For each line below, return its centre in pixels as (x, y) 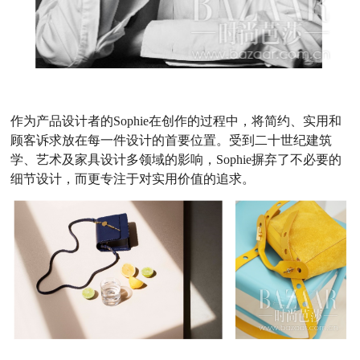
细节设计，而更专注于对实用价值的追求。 (133, 179)
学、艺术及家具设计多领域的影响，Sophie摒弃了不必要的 (176, 160)
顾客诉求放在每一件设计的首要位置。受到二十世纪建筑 (172, 141)
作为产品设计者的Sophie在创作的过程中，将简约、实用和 (176, 121)
